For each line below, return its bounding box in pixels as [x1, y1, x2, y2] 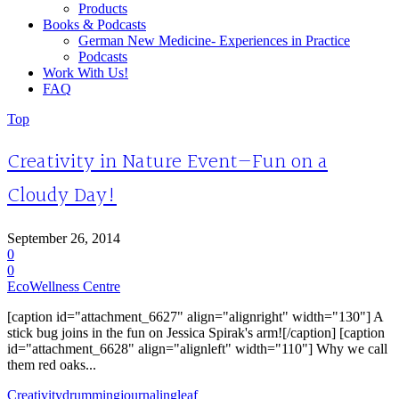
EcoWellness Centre [7, 278, 120, 294]
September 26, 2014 [7, 230, 120, 246]
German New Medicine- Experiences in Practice [78, 33, 350, 48]
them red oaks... [7, 356, 96, 372]
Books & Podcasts [43, 17, 146, 32]
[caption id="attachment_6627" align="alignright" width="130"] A [7, 308, 383, 324]
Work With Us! [43, 65, 128, 80]
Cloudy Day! [7, 178, 117, 213]
